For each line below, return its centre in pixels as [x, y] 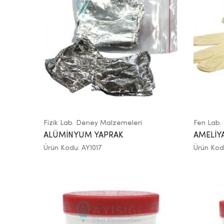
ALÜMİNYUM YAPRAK [83, 135]
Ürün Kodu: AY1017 [72, 148]
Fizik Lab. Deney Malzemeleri [93, 123]
